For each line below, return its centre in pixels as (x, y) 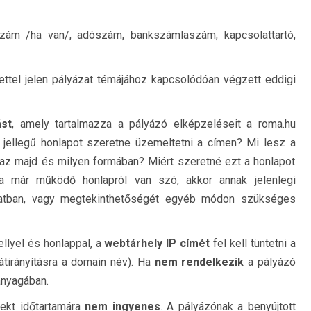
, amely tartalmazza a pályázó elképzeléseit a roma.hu (154, 124)
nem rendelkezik (199, 262)
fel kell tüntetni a (253, 243)
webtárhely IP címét (157, 243)
